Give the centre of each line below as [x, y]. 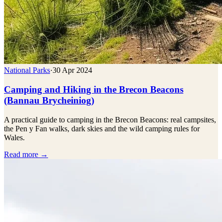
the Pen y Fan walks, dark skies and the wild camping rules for [102, 128]
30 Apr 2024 [72, 70]
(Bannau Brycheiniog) [49, 101]
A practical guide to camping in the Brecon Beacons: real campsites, [110, 119]
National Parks [27, 70]
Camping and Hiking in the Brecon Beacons [94, 90]
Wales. [14, 137]
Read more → [26, 154]
